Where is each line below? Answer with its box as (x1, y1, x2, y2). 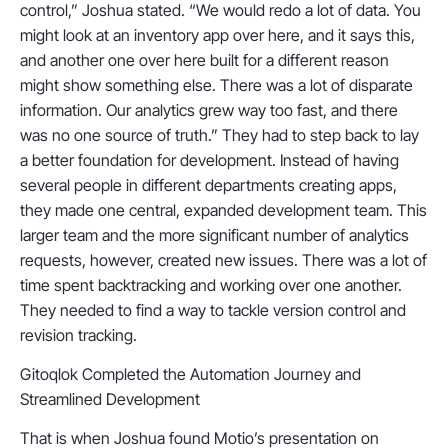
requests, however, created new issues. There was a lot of (20, 249, 427, 270)
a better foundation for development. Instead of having (20, 149, 399, 170)
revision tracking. (20, 324, 137, 345)
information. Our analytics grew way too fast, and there (20, 99, 398, 120)
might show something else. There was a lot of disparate (20, 74, 413, 95)
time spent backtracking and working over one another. (20, 274, 402, 295)
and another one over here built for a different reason (20, 49, 389, 70)
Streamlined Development (20, 388, 200, 409)
